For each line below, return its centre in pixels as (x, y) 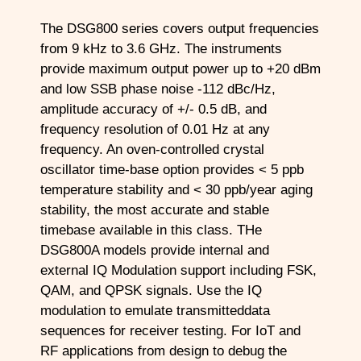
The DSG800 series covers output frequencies (180, 28)
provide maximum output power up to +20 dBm (180, 68)
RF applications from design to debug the (164, 351)
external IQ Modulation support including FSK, (178, 270)
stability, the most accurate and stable (155, 210)
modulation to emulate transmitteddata (155, 310)
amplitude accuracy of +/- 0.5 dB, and (154, 109)
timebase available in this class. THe (151, 230)
